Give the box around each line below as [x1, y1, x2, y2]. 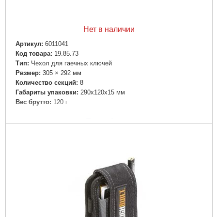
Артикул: [15, 40, 43, 47]
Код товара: [15, 49, 52, 57]
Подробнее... [85, 117, 132, 126]
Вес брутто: [15, 98, 51, 106]
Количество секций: [15, 78, 78, 86]
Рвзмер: [15, 69, 41, 77]
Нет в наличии [83, 25, 135, 34]
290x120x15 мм [80, 89, 125, 96]
